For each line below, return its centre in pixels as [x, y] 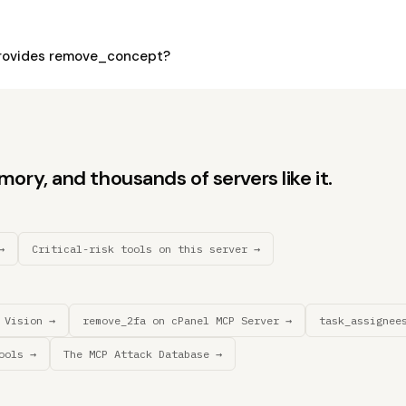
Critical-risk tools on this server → [146, 249]
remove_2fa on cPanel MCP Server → [187, 320]
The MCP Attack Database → [143, 354]
